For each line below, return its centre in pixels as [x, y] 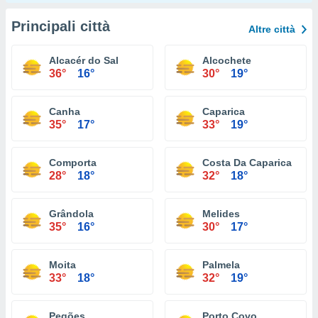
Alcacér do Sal [84, 60]
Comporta [73, 163]
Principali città [61, 26]
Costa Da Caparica [247, 163]
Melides [221, 214]
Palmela [221, 265]
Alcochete [227, 60]
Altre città [272, 29]
